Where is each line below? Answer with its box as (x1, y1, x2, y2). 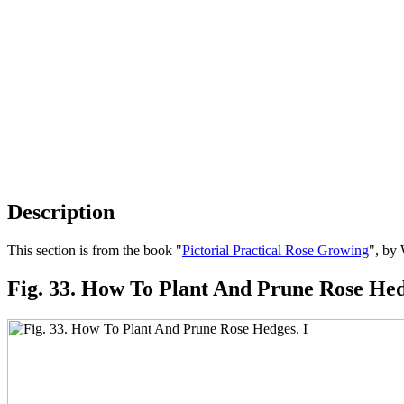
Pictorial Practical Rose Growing (182, 242, 369, 258)
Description (7, 199, 115, 224)
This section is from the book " (7, 242, 182, 258)
